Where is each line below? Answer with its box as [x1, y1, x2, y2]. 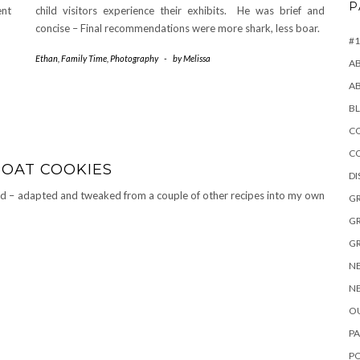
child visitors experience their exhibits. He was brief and [35, 4, 325, 17]
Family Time [61, 53, 107, 63]
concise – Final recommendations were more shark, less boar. [35, 22, 320, 35]
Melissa [183, 53, 211, 63]
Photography [110, 53, 158, 63]
